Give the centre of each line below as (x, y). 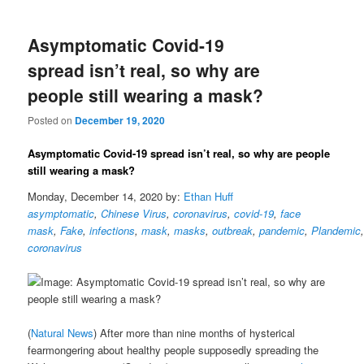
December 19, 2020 (120, 121)
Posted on (52, 120)
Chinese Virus (134, 213)
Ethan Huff (209, 196)
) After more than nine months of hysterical (195, 333)
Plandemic (336, 230)
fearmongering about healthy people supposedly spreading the (173, 350)
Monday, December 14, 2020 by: (106, 196)
